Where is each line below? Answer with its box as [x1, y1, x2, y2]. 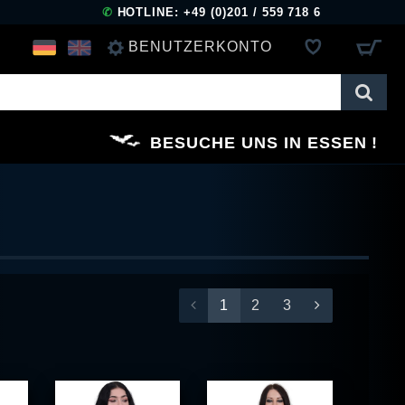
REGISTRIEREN [113, 134, 235, 150]
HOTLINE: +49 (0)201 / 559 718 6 [112, 5, 322, 19]
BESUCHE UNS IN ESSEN [150, 133, 367, 152]
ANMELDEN [113, 82, 203, 99]
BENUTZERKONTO [128, 38, 272, 54]
